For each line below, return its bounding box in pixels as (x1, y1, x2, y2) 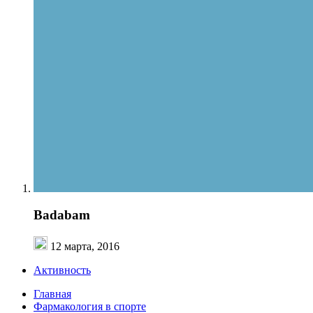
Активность (34, 263, 91, 276)
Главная (34, 287, 71, 300)
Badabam (34, 208, 90, 223)
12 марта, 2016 (50, 240, 119, 252)
